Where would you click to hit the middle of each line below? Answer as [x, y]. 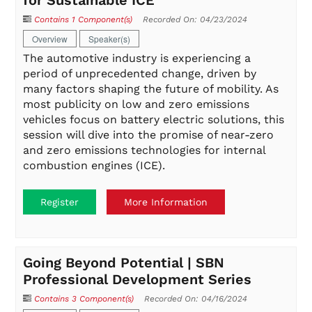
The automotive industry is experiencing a [137, 58]
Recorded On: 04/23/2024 [195, 20]
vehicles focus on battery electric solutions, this [154, 120]
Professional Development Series [138, 280]
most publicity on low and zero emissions [136, 104]
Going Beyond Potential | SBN [124, 263]
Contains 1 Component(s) [84, 20]
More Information [166, 202]
